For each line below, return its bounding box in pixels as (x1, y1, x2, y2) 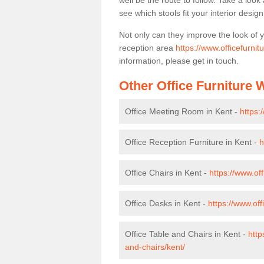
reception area (119, 43, 176, 52)
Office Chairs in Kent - (125, 168, 209, 177)
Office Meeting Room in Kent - (125, 107, 240, 116)
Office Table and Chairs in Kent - (125, 229, 248, 239)
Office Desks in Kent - (125, 199, 208, 208)
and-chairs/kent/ (125, 242, 185, 252)
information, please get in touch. (119, 56, 239, 65)
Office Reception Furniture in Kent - (125, 137, 259, 147)
